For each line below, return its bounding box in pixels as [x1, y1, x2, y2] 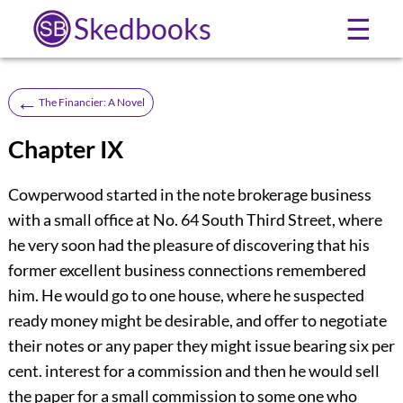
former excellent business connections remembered [7, 260, 366, 281]
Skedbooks [73, 11, 211, 46]
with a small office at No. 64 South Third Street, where [7, 210, 382, 230]
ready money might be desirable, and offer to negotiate [7, 310, 387, 331]
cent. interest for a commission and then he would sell [7, 361, 380, 381]
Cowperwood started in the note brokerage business [7, 184, 372, 205]
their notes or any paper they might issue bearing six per [7, 336, 395, 356]
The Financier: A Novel [38, 94, 145, 109]
